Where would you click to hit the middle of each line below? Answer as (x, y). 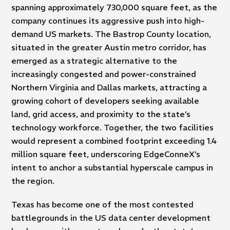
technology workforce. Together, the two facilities (113, 128)
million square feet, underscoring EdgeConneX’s (106, 154)
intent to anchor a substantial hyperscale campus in (112, 168)
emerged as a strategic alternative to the (94, 61)
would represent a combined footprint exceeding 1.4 (114, 141)
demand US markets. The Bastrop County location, (111, 34)
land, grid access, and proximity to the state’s (101, 114)
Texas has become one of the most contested (103, 205)
